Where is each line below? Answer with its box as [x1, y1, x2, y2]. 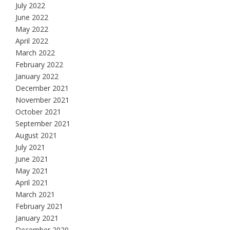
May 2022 [15, 24, 48, 34]
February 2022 [15, 60, 63, 70]
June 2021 [15, 154, 48, 164]
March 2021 [15, 189, 55, 200]
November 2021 [15, 95, 69, 105]
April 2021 [15, 178, 48, 188]
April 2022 [15, 36, 48, 46]
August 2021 [15, 130, 57, 141]
